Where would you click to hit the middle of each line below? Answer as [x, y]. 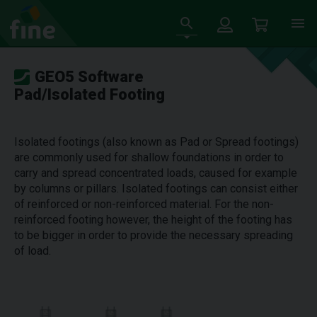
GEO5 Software [89, 77]
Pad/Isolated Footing [90, 94]
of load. [33, 251]
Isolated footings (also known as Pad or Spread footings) [156, 142]
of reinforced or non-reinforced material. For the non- [144, 204]
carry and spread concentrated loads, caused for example [156, 173]
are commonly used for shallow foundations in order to [149, 157]
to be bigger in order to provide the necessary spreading [154, 235]
